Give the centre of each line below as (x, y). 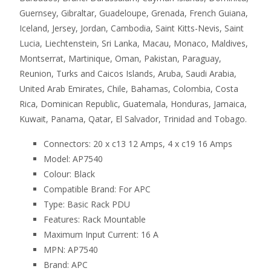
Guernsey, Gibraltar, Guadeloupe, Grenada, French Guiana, (134, 13)
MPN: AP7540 (71, 250)
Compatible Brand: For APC (97, 189)
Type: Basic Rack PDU (87, 204)
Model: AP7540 (73, 159)
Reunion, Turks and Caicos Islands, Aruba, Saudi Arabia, (128, 73)
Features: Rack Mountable (95, 219)
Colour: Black (69, 174)
